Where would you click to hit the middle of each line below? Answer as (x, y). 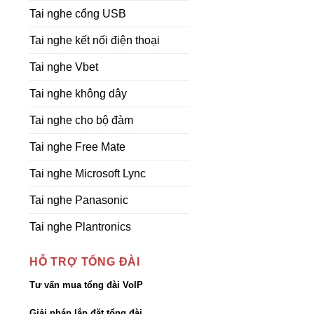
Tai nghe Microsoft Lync (88, 173)
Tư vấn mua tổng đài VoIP (86, 285)
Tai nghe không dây (78, 94)
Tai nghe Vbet (64, 67)
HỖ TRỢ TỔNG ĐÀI (85, 262)
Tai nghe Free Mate (77, 147)
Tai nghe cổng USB (78, 14)
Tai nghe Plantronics (80, 227)
